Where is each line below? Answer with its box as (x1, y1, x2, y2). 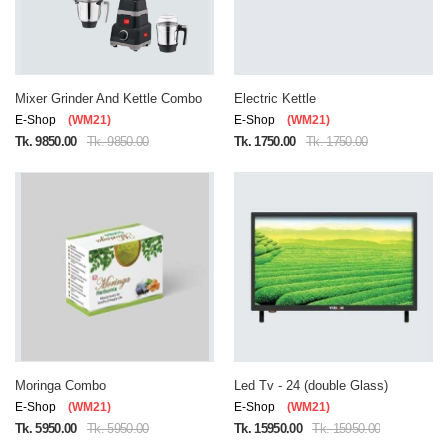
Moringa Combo (15, 378, 106, 393)
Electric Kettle (234, 91, 316, 106)
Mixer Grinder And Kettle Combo (15, 91, 202, 106)
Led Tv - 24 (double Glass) (234, 378, 388, 393)
